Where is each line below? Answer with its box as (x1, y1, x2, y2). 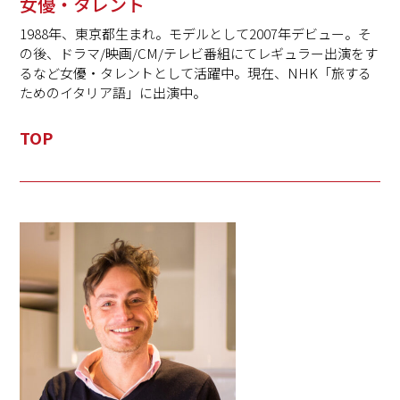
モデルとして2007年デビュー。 (169, 24, 359, 44)
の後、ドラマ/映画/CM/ (20, 44, 164, 63)
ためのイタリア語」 (20, 83, 140, 103)
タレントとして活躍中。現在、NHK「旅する (100, 63, 372, 83)
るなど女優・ (20, 63, 101, 83)
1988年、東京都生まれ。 (20, 24, 170, 44)
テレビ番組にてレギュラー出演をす (163, 44, 379, 63)
